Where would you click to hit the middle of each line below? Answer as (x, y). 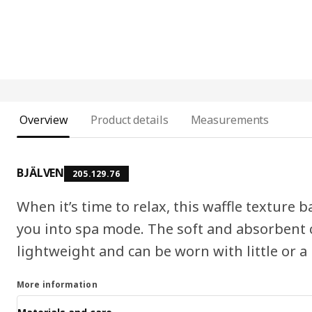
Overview (44, 119)
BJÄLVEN (41, 172)
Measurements (230, 119)
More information (57, 284)
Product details (130, 119)
